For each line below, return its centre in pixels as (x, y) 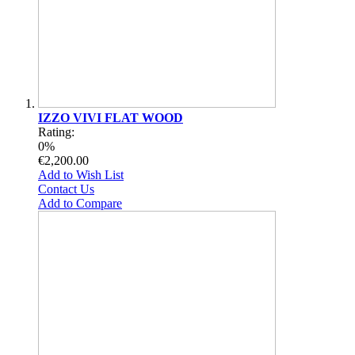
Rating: (56, 132)
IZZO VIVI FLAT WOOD (111, 117)
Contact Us (66, 189)
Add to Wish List (81, 174)
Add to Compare (80, 203)
